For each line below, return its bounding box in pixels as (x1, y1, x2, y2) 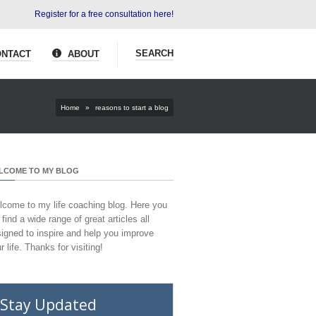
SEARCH (135, 48, 174, 59)
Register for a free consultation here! (35, 9, 174, 19)
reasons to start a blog (93, 104, 169, 111)
